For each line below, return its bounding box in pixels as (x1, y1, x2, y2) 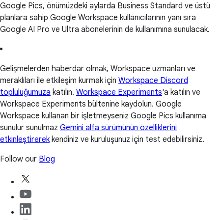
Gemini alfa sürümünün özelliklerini (60, 122, 177, 133)
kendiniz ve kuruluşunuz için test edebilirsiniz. (50, 134, 204, 144)
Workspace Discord (118, 75, 188, 85)
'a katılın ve (162, 87, 200, 97)
